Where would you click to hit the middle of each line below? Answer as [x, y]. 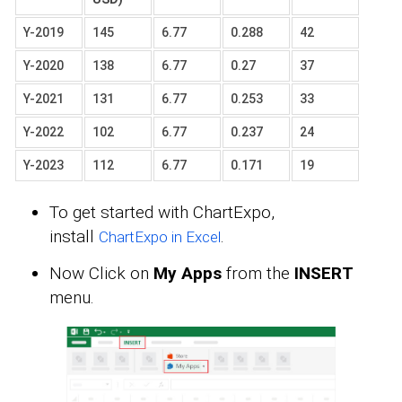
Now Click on [101, 274]
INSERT [324, 274]
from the [258, 274]
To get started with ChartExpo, [162, 213]
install [74, 237]
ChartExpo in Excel [160, 237]
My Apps [188, 274]
